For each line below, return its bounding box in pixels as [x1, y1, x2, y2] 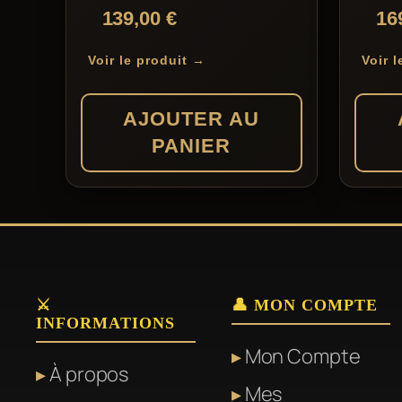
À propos [49, 361, 129, 389]
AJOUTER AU [123, 108, 260, 131]
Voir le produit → [87, 53, 205, 68]
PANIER [152, 135, 232, 158]
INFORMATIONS [36, 314, 175, 333]
